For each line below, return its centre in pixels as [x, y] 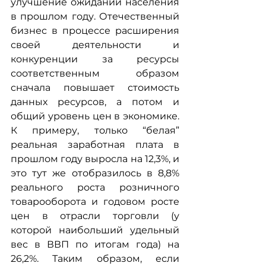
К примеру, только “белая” [95, 130]
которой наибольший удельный [95, 230]
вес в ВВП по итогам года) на [95, 244]
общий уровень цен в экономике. [95, 116]
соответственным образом [95, 73]
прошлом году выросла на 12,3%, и [95, 159]
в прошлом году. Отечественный [95, 16]
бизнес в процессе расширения [95, 30]
